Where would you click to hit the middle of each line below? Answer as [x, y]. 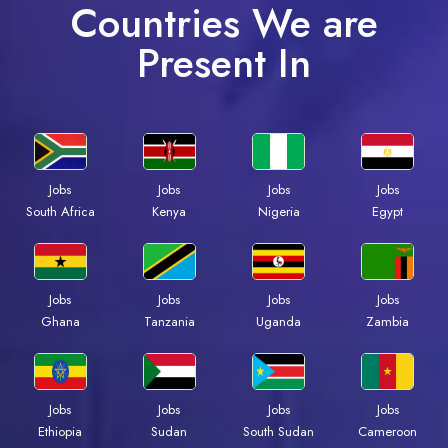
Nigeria [278, 212]
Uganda [279, 322]
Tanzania [169, 322]
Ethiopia [60, 432]
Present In [224, 63]
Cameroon [388, 432]
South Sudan [279, 432]
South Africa [60, 212]
